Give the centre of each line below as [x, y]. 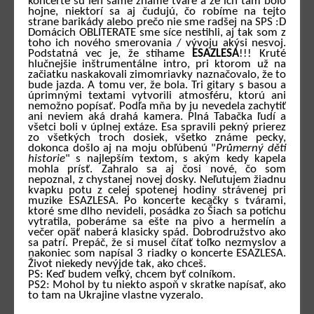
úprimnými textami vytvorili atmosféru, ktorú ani [157, 96]
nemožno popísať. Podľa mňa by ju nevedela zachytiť [157, 107]
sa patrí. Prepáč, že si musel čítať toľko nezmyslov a [157, 243]
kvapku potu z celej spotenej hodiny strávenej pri [157, 191]
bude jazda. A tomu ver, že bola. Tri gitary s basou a [157, 86]
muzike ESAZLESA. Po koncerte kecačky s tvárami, [157, 201]
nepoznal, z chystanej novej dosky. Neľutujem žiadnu [157, 180]
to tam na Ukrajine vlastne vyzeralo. [116, 296]
